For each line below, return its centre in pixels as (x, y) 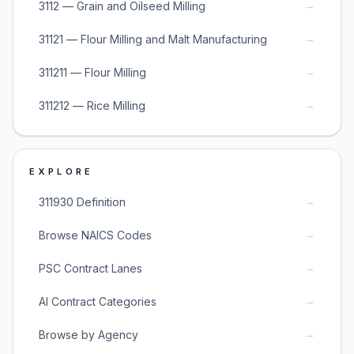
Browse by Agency (88, 334)
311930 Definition (82, 201)
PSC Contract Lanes (90, 268)
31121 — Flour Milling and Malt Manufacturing (153, 39)
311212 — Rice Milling (92, 105)
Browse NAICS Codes (95, 235)
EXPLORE (62, 171)
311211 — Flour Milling (92, 72)
